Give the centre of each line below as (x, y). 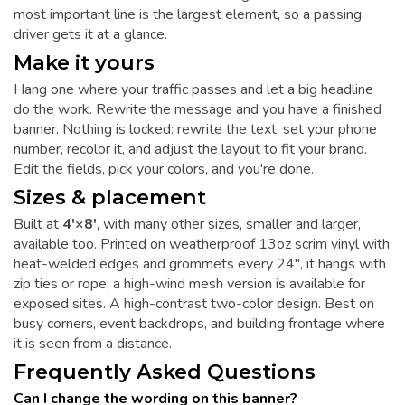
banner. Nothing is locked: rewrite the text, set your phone (195, 130)
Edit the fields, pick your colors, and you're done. (164, 170)
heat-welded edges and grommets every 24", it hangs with (200, 264)
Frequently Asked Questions (165, 371)
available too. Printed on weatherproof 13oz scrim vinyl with (202, 245)
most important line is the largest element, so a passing (188, 14)
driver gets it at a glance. (90, 34)
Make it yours (84, 62)
